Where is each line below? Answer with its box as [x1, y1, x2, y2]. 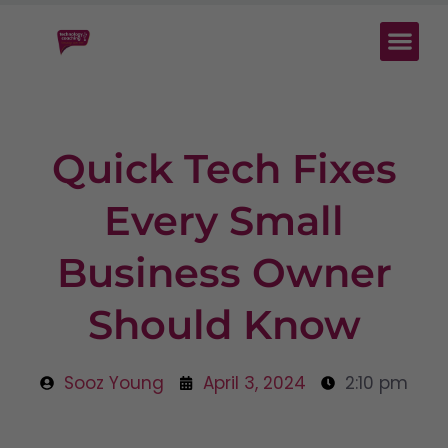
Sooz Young [64, 370, 164, 395]
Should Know [87, 299, 361, 349]
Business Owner [56, 247, 392, 297]
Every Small [104, 195, 344, 245]
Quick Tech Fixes [51, 143, 397, 193]
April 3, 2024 [203, 370, 306, 395]
